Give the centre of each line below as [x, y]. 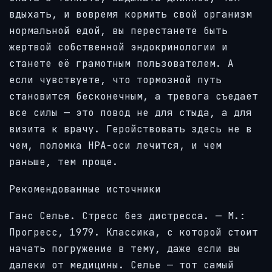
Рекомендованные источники [85, 189]
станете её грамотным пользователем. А [121, 64]
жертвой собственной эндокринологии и [118, 47]
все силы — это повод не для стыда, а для [131, 113]
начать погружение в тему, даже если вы [124, 249]
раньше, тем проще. [64, 162]
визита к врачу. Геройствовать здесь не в [131, 129]
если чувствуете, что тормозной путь [115, 80]
